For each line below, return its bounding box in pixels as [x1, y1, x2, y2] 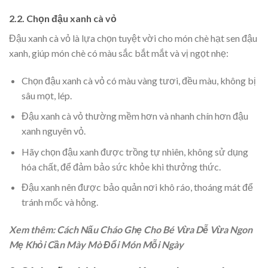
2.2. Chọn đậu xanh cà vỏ [9, 12, 117, 24]
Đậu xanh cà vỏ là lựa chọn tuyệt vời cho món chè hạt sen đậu [9, 32, 257, 44]
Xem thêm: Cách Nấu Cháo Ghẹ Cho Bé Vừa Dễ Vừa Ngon [9, 224, 252, 236]
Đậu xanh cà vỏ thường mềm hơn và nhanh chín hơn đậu [21, 110, 248, 122]
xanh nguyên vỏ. [21, 125, 86, 137]
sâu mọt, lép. [21, 89, 72, 101]
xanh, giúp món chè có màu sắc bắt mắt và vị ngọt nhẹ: [9, 47, 229, 59]
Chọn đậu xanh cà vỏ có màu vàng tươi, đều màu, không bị [21, 74, 256, 86]
